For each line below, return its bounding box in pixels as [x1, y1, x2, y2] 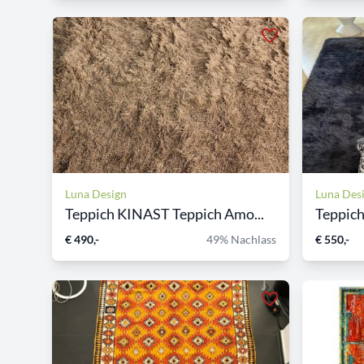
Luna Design [65, 187, 127, 201]
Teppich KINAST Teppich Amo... [65, 205, 264, 223]
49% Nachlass [206, 232, 276, 246]
